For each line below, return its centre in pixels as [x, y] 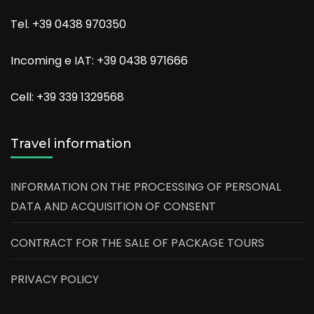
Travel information [71, 144]
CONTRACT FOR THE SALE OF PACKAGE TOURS [137, 243]
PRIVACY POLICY [55, 280]
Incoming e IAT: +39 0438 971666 [99, 61]
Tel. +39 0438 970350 [68, 25]
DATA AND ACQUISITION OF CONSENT [113, 207]
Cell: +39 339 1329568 [67, 97]
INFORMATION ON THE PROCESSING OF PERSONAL [146, 187]
